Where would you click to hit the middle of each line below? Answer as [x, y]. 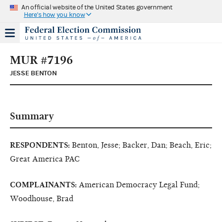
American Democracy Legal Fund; [139, 185]
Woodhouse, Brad [42, 198]
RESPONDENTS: [41, 145]
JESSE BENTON [33, 73]
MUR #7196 [41, 60]
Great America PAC [45, 159]
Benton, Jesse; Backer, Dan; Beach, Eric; [142, 145]
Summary [32, 116]
